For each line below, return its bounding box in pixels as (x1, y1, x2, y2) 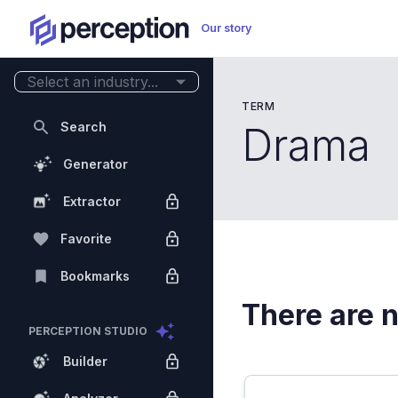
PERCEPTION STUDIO (28, 324, 147, 338)
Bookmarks (60, 268, 130, 283)
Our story (201, 21, 252, 35)
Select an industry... (27, 73, 158, 91)
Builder (63, 354, 107, 369)
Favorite (60, 231, 112, 246)
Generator (63, 156, 128, 171)
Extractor (63, 194, 121, 209)
